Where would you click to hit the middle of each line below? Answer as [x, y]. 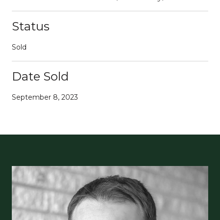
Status [31, 26]
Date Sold [40, 76]
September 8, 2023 [45, 97]
